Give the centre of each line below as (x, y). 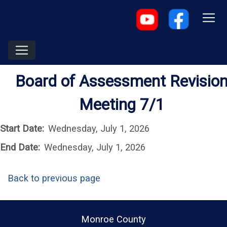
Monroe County (113, 219)
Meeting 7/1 (122, 105)
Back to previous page (54, 178)
